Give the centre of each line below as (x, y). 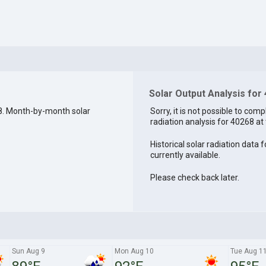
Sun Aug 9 (28, 251)
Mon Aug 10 (134, 251)
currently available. (185, 155)
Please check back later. (194, 178)
